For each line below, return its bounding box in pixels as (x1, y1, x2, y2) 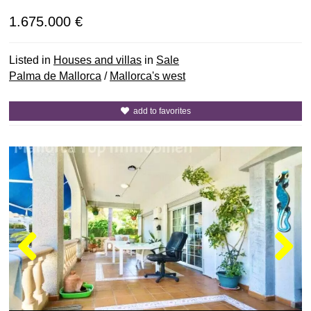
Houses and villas (53, 54, 142, 66)
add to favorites (133, 106, 191, 116)
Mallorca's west (110, 70, 185, 82)
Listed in (9, 54, 53, 66)
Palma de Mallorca (9, 70, 101, 82)
